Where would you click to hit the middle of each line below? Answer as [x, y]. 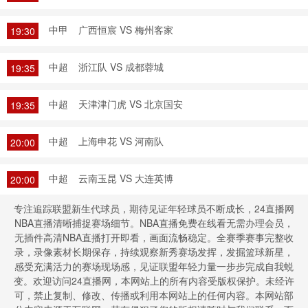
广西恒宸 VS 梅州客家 [126, 30]
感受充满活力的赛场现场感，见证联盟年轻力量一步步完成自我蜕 [154, 266]
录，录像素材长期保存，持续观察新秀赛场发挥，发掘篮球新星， [154, 252]
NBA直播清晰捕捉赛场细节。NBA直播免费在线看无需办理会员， [154, 223]
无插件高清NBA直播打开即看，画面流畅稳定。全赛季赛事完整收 [154, 237]
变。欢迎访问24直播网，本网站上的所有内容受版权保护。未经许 [154, 280]
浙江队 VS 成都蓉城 [121, 67]
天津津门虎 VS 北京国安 [131, 104]
